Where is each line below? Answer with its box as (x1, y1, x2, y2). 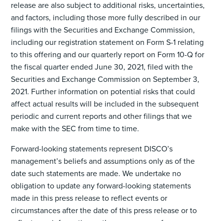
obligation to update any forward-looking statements (11, 180, 191, 191)
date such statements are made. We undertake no (11, 168, 182, 179)
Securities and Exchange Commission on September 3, (11, 74, 200, 84)
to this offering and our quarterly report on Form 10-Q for (11, 49, 205, 60)
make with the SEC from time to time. (11, 123, 140, 134)
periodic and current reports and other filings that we (11, 110, 192, 121)
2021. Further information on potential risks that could (11, 86, 195, 97)
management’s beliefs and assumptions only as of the (11, 155, 195, 166)
